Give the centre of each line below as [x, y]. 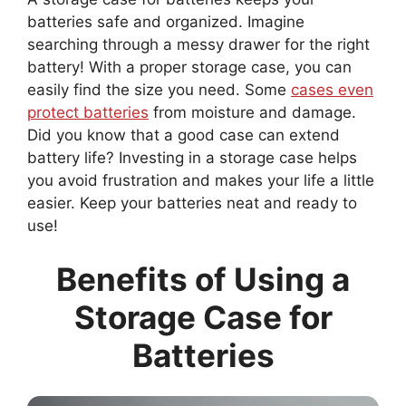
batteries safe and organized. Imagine [166, 21]
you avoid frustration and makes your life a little [201, 180]
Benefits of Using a [203, 280]
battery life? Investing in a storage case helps [192, 157]
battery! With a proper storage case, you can [189, 67]
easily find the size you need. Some [159, 89]
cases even [332, 89]
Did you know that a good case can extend [184, 135]
